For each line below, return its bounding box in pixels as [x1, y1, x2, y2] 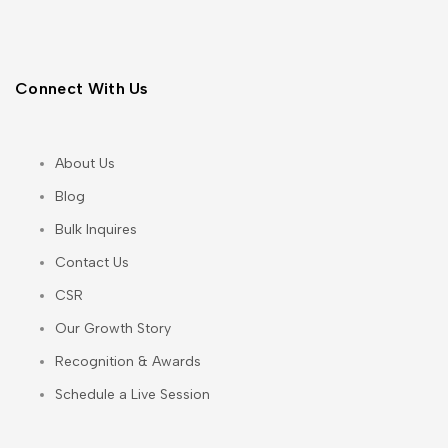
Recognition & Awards [55, 353, 201, 370]
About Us [55, 155, 115, 172]
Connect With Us [15, 78, 149, 98]
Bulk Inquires [55, 221, 137, 238]
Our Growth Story [55, 320, 171, 337]
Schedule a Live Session [55, 386, 210, 403]
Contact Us [55, 254, 129, 271]
